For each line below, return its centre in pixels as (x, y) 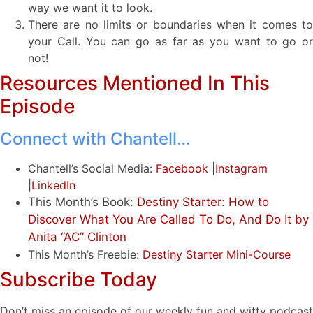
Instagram (241, 168)
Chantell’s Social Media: (92, 168)
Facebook (182, 168)
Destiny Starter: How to (203, 202)
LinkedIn (53, 185)
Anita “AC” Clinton (77, 236)
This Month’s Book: (81, 202)
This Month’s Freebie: (83, 254)
